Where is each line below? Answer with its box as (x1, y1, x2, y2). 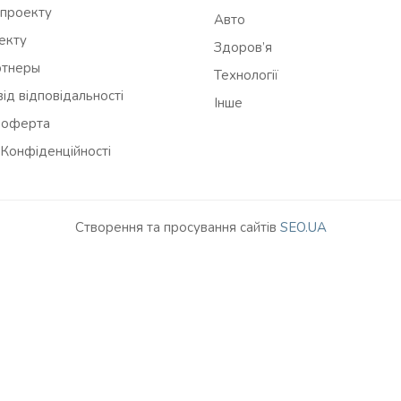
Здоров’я (214, 38, 272, 56)
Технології (214, 66, 278, 84)
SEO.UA (279, 218, 327, 236)
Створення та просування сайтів (74, 218, 280, 236)
